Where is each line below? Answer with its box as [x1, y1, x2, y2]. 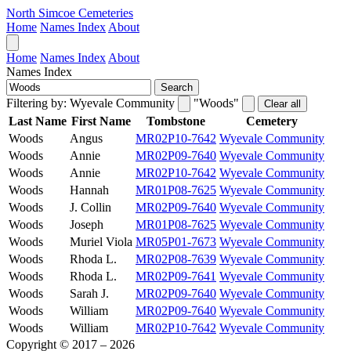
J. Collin [70, 201, 111, 214]
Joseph [70, 218, 103, 231]
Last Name [9, 114, 67, 128]
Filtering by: [6, 96, 67, 110]
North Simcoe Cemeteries [6, 6, 133, 20]
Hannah [70, 183, 109, 197]
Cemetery [246, 114, 298, 128]
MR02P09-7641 [136, 270, 216, 283]
